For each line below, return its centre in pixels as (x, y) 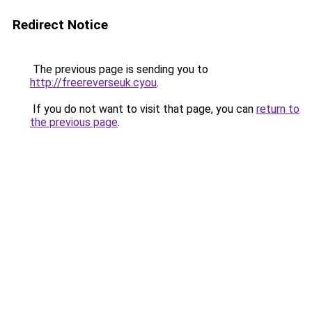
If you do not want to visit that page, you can (143, 109)
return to (278, 109)
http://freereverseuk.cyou (93, 83)
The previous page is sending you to (119, 69)
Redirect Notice (60, 25)
